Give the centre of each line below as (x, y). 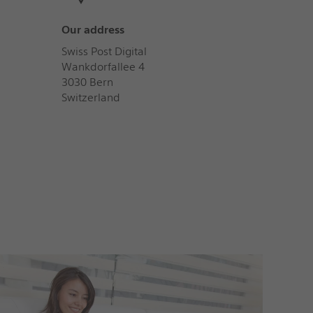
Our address (93, 30)
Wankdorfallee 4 (103, 67)
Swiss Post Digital (104, 52)
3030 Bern (87, 82)
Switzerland (90, 98)
